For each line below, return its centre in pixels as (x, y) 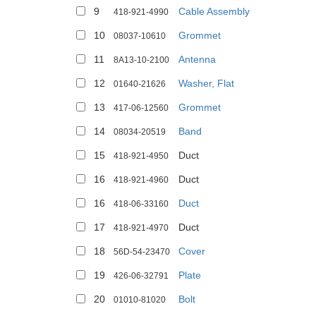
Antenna (197, 59)
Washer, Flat (206, 83)
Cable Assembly (214, 11)
